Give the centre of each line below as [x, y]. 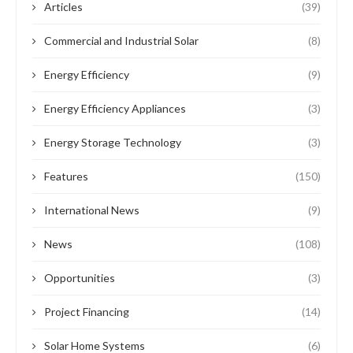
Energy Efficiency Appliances [115, 109]
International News [92, 210]
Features [66, 176]
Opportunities [80, 278]
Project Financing [87, 312]
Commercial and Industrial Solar [121, 41]
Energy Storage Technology [113, 143]
